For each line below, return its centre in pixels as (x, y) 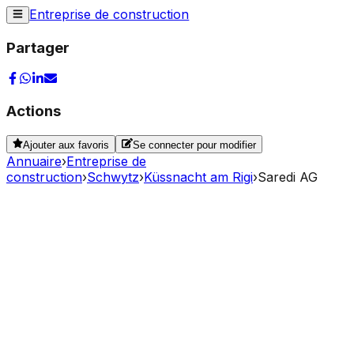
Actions (34, 111)
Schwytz (113, 177)
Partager (38, 48)
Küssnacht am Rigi (198, 177)
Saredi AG (288, 177)
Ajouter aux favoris (66, 145)
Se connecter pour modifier (194, 145)
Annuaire (34, 161)
